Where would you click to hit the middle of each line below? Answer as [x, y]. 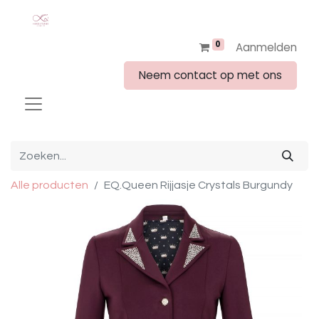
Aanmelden [266, 47]
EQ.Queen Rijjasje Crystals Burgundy [198, 185]
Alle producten [49, 185]
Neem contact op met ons [210, 75]
